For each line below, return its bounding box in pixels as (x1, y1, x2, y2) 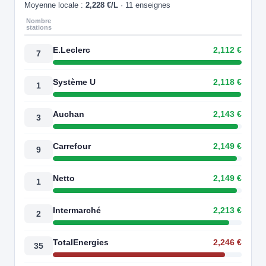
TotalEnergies (53, 237, 109, 247)
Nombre (26, 17, 51, 25)
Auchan (53, 109, 84, 119)
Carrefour (53, 141, 91, 151)
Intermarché (53, 205, 101, 215)
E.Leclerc (53, 45, 90, 55)
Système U (53, 77, 96, 87)
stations (26, 24, 52, 31)
